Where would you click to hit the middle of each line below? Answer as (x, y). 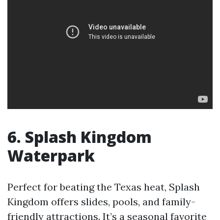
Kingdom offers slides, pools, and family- (101, 202)
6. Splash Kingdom (80, 137)
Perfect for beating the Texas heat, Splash (104, 187)
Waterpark (51, 155)
